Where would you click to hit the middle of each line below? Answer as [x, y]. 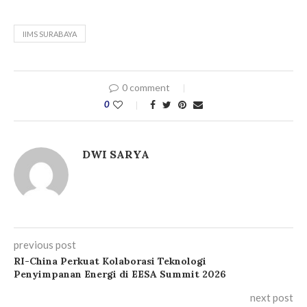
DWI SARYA [116, 154]
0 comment [146, 87]
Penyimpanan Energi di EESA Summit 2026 [120, 274]
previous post [45, 244]
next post [272, 297]
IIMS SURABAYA [50, 34]
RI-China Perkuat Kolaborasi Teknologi [110, 261]
